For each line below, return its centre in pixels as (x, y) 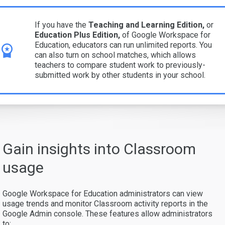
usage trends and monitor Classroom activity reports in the (105, 203)
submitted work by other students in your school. (120, 75)
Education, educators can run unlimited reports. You (123, 45)
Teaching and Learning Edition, (145, 25)
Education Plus (63, 35)
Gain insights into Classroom (99, 149)
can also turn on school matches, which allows (115, 55)
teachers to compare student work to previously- (120, 65)
